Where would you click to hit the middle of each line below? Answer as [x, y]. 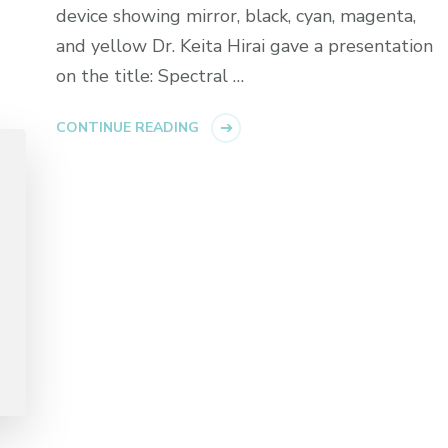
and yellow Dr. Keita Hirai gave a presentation [245, 46]
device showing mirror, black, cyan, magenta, [236, 16]
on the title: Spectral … [150, 76]
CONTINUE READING [128, 128]
